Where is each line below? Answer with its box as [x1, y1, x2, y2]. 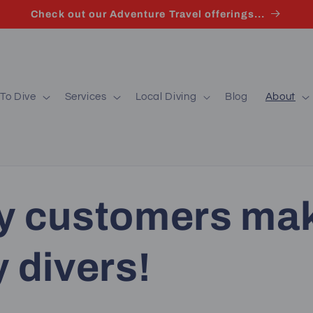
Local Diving [135, 91, 197, 102]
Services [64, 91, 107, 102]
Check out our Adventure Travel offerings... [31, 8, 265, 20]
